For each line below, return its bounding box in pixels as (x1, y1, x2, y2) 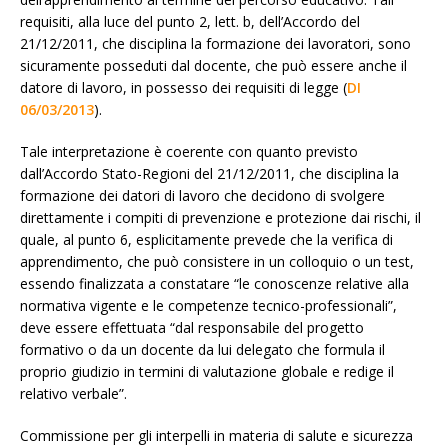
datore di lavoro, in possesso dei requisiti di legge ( (20, 77, 347, 97)
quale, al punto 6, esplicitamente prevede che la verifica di (20, 229, 393, 249)
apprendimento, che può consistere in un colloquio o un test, (20, 251, 414, 271)
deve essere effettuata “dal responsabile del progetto (20, 317, 364, 337)
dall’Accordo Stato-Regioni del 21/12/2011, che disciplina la (20, 163, 399, 183)
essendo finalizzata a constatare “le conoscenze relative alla (20, 273, 409, 293)
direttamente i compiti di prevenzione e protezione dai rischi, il (20, 207, 421, 227)
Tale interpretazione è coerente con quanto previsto (20, 141, 358, 161)
